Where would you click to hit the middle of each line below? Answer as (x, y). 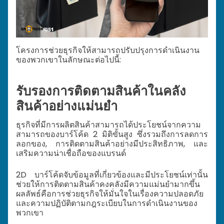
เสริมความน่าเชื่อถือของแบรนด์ (71, 153)
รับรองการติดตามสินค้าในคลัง (101, 91)
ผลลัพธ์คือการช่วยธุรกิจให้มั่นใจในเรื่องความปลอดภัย (110, 193)
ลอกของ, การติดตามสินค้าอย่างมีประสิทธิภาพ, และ (112, 143)
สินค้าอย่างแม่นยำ (67, 106)
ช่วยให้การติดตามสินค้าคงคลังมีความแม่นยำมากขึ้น (108, 184)
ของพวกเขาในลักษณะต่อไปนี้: (68, 59)
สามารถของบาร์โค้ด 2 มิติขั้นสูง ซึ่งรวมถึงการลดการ (112, 134)
